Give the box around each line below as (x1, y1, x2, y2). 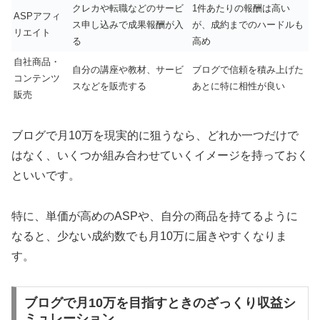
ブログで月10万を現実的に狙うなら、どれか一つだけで (11, 129, 299, 141)
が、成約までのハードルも (192, 19, 304, 30)
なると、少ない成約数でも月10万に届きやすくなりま (11, 229, 287, 242)
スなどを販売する (72, 80, 146, 91)
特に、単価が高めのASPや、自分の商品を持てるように (11, 209, 298, 222)
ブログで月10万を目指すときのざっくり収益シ (24, 296, 296, 311)
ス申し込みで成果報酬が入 (72, 19, 184, 30)
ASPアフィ (14, 10, 61, 21)
